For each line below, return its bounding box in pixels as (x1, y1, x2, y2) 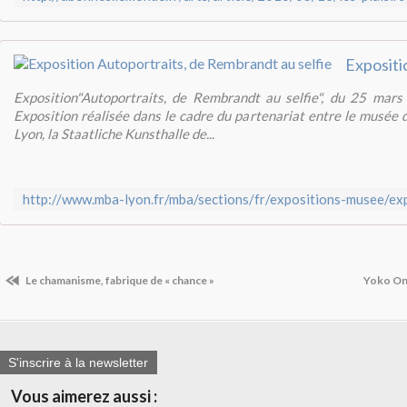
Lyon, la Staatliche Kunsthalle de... (14, 125, 214, 142)
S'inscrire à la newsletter (8, 355, 148, 371)
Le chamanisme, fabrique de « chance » (24, 273, 214, 287)
